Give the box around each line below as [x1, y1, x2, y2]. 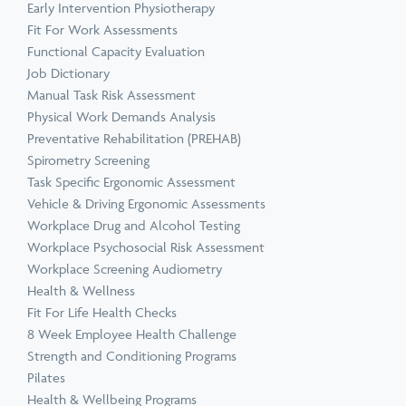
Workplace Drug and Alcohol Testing [27, 217, 240, 234]
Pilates [27, 369, 65, 386]
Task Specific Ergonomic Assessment [27, 173, 236, 190]
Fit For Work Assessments [27, 21, 178, 38]
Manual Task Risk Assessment [27, 86, 196, 103]
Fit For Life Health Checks [27, 304, 177, 321]
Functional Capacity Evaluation [27, 43, 205, 60]
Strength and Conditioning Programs [27, 347, 237, 364]
